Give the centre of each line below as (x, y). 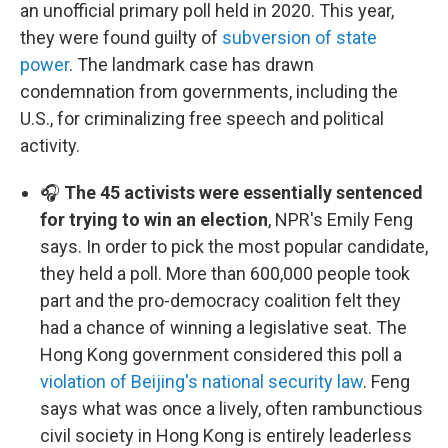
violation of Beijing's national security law (201, 381)
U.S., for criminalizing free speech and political (202, 118)
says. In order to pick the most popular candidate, (234, 246)
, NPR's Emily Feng (340, 219)
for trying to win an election (154, 219)
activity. (50, 145)
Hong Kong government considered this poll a (221, 354)
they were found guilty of (121, 37)
